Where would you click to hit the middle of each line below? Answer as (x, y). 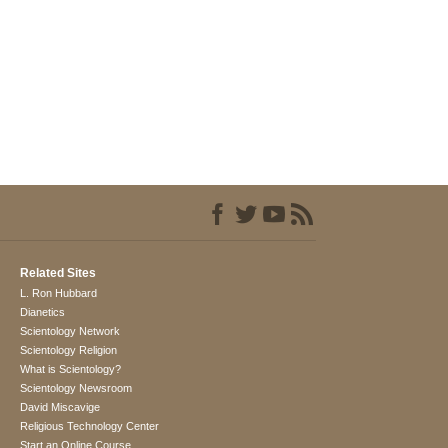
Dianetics (43, 312)
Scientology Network (70, 331)
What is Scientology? (71, 369)
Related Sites (58, 273)
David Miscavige (60, 407)
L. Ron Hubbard (59, 293)
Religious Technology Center (90, 426)
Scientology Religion (69, 350)
